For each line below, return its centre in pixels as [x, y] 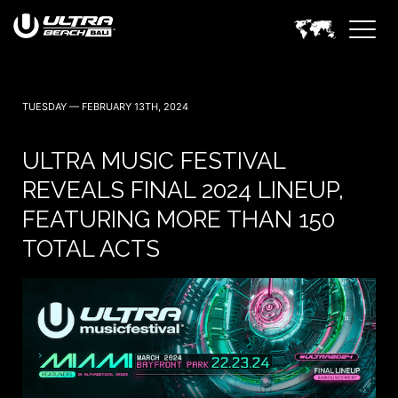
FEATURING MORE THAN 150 [179, 219]
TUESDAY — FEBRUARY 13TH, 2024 [105, 107]
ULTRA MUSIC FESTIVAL [154, 161]
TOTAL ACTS [91, 249]
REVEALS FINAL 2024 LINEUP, [183, 190]
